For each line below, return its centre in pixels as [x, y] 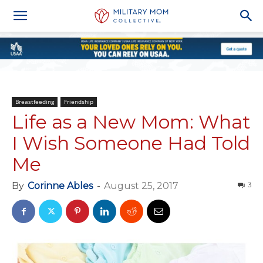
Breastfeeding [35, 102]
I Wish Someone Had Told [131, 143]
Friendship [79, 102]
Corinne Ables [60, 186]
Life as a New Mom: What [131, 122]
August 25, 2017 [141, 186]
